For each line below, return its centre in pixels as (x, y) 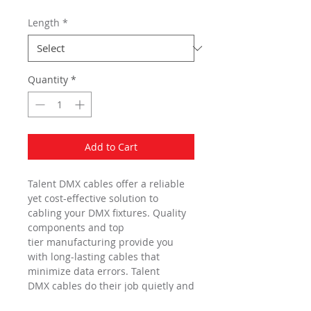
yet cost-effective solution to (93, 198)
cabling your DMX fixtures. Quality (107, 213)
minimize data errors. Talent (94, 271)
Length (44, 23)
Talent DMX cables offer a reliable (106, 184)
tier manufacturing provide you (101, 242)
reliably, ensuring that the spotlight (110, 300)
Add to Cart (111, 147)
